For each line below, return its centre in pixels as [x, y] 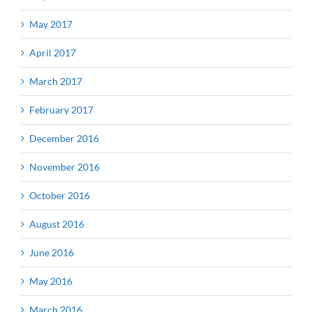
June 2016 [52, 252]
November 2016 [64, 166]
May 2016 [51, 281]
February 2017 [61, 109]
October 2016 [60, 195]
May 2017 [51, 24]
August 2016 [57, 224]
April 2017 [53, 52]
